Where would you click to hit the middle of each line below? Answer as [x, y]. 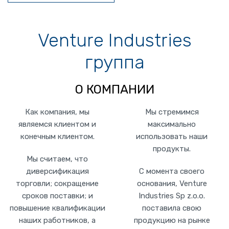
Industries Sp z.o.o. [172, 196]
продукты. [172, 149]
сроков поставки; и [57, 196]
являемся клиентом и [57, 124]
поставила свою [172, 208]
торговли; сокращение [57, 184]
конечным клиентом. [57, 136]
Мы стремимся [172, 112]
